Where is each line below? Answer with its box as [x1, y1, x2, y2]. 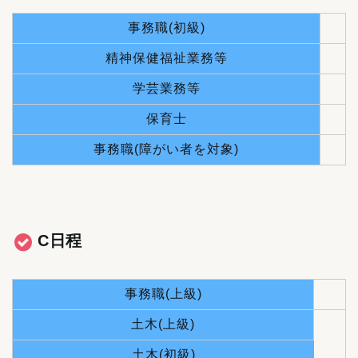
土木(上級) [131, 316, 195, 331]
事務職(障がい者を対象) [93, 141, 239, 156]
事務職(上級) [124, 286, 202, 300]
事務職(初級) [127, 20, 205, 34]
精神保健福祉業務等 [105, 50, 228, 65]
